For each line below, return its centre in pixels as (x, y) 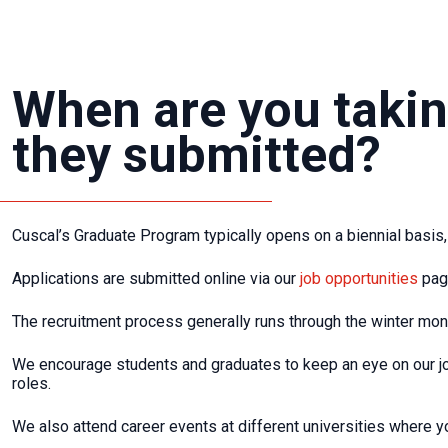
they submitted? (196, 155)
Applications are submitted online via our (156, 278)
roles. (31, 383)
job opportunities (359, 278)
